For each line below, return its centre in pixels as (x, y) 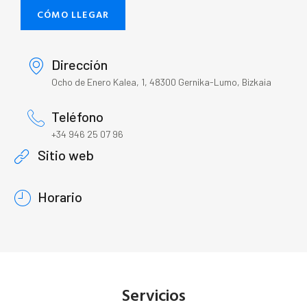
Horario (60, 197)
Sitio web (66, 155)
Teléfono (77, 117)
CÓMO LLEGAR (73, 14)
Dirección (79, 65)
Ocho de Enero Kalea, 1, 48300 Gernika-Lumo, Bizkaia (161, 82)
